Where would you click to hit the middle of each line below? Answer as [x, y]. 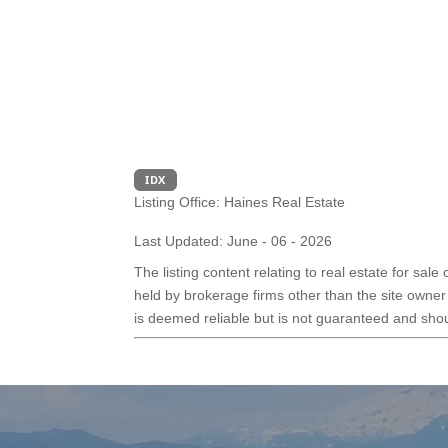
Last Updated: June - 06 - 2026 [233, 240]
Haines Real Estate [283, 201]
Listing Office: [177, 201]
